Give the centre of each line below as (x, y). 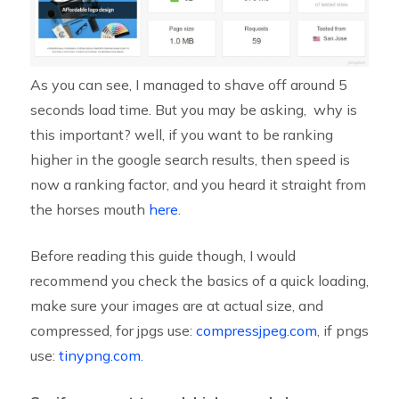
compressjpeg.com (256, 330)
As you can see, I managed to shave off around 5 (188, 84)
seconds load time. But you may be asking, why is (193, 109)
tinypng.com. (101, 355)
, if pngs (342, 330)
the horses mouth (89, 209)
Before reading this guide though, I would (163, 255)
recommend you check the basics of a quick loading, (199, 280)
